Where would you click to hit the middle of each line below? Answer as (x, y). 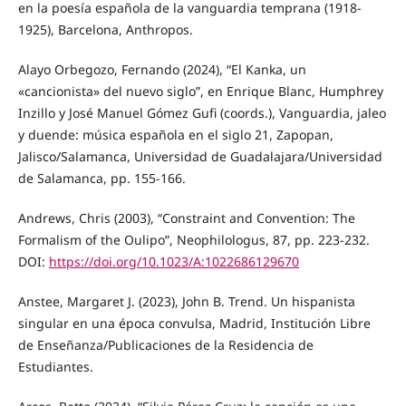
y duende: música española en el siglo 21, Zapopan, (175, 135)
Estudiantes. (55, 367)
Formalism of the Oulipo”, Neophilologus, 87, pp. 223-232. (193, 240)
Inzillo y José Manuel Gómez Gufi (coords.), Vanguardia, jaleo (202, 113)
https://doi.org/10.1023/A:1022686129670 (174, 262)
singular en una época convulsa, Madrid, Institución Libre (194, 324)
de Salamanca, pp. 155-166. (101, 179)
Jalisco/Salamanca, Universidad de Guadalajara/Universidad (200, 157)
